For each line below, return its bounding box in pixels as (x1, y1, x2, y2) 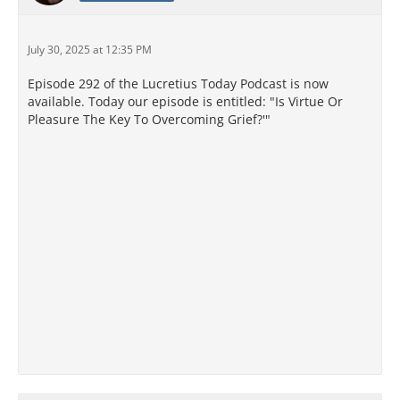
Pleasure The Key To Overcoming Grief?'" (28, 111, 271, 129)
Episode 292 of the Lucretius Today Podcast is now (28, 75, 329, 93)
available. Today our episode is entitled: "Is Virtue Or (28, 93, 343, 111)
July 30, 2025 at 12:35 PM (28, 42, 152, 58)
